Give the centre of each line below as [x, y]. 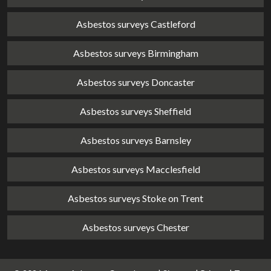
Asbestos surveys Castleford [135, 24]
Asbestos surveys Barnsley [135, 140]
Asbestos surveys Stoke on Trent [135, 198]
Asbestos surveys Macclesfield [135, 169]
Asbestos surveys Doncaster [135, 82]
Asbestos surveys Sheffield [135, 111]
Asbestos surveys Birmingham [135, 53]
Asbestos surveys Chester [135, 227]
